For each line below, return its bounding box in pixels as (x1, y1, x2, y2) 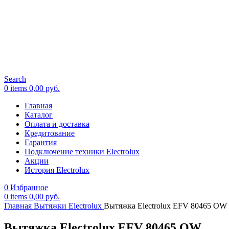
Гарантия (25, 138, 57, 147)
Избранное (10, 183, 48, 192)
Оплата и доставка (25, 120, 89, 128)
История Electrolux (25, 166, 89, 174)
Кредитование (25, 129, 75, 138)
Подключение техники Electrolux (25, 147, 140, 156)
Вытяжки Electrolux (34, 201, 104, 210)
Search (4, 75, 26, 83)
